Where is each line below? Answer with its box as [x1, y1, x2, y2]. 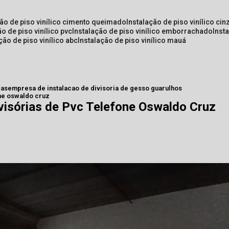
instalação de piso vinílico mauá [80, 36, 187, 44]
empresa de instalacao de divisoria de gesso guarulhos [8, 84, 182, 92]
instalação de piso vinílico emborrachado [74, 27, 213, 35]
